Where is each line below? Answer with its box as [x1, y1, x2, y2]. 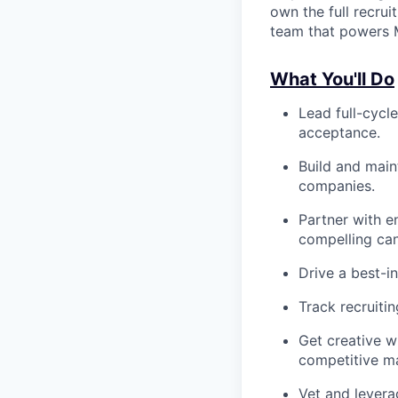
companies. [298, 177, 375, 195]
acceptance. [298, 123, 380, 142]
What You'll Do [270, 68, 394, 91]
